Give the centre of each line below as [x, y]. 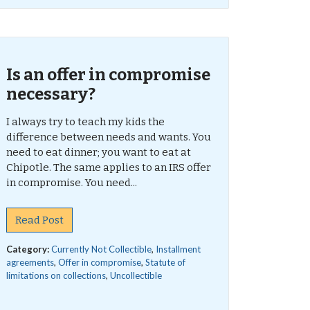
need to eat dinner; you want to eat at [98, 152]
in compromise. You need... [71, 183]
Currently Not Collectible [101, 249]
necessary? [51, 94]
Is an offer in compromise [108, 75]
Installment [178, 249]
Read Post [39, 220]
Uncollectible [136, 275]
